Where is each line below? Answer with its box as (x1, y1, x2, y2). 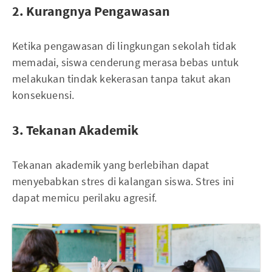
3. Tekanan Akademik (12, 121, 138, 138)
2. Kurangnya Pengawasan (12, 2, 170, 19)
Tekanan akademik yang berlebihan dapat (12, 158, 209, 172)
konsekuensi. (12, 88, 75, 102)
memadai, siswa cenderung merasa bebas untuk (12, 55, 239, 69)
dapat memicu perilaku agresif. (12, 191, 157, 205)
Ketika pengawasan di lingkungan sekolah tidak (12, 39, 237, 53)
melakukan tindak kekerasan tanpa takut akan (12, 72, 231, 86)
